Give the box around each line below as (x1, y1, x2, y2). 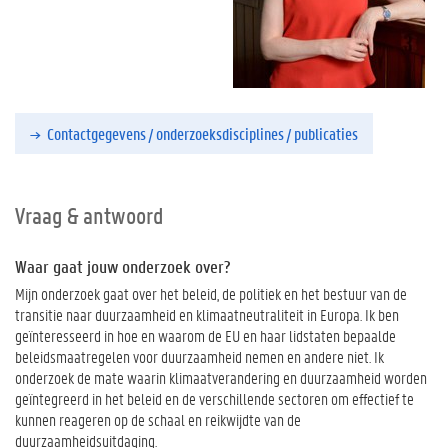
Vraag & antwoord (15, 200, 163, 230)
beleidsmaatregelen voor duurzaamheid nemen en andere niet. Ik (15, 345, 384, 367)
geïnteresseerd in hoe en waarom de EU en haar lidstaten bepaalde (15, 324, 396, 346)
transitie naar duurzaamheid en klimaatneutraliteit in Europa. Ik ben (15, 303, 399, 325)
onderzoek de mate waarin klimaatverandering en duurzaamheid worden (15, 366, 427, 388)
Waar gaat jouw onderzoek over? (15, 254, 231, 278)
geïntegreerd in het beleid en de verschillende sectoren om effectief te (15, 387, 414, 409)
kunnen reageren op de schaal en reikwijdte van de (15, 408, 301, 430)
